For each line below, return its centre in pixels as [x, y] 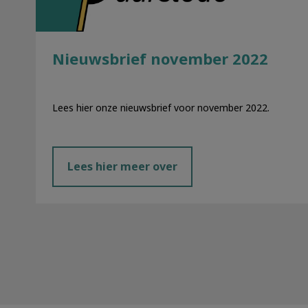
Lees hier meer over [122, 167]
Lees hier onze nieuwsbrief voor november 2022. [161, 107]
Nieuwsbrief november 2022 [160, 59]
